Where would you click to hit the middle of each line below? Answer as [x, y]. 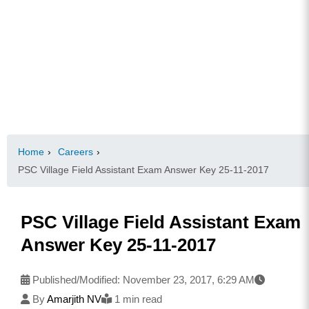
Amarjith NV [74, 299]
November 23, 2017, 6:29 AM [189, 279]
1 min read [137, 299]
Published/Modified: [76, 279]
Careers [76, 151]
